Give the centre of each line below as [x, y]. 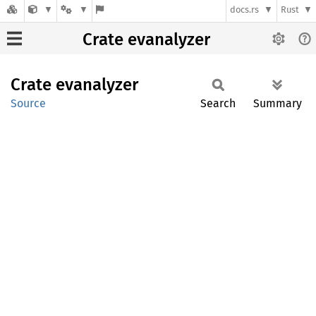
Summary [278, 103]
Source [28, 103]
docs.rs [245, 10]
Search [218, 103]
